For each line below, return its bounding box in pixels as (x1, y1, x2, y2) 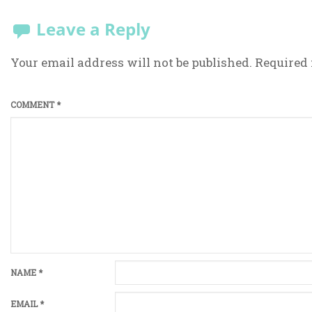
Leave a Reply (36, 17, 150, 40)
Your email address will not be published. (10, 54, 252, 71)
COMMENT (10, 99, 56, 110)
